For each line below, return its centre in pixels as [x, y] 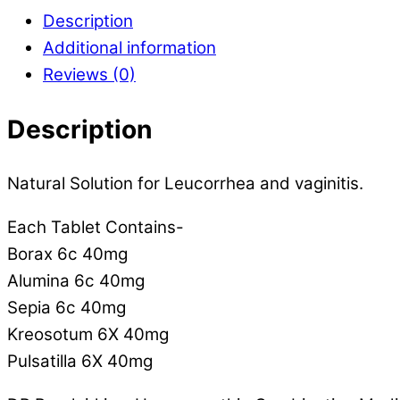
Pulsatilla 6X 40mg [80, 361]
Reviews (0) [89, 75]
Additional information [129, 48]
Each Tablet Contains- [96, 227]
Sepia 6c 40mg [67, 307]
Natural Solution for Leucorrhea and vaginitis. [185, 184]
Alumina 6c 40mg [76, 280]
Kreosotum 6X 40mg [88, 334]
